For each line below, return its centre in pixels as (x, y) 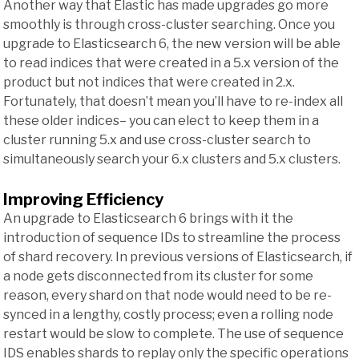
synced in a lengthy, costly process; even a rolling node (168, 315)
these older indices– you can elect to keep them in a (161, 120)
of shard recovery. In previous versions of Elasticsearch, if (178, 257)
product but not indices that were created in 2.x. (149, 82)
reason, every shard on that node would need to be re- (167, 296)
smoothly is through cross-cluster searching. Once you (169, 24)
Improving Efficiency (83, 200)
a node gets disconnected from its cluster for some (158, 276)
